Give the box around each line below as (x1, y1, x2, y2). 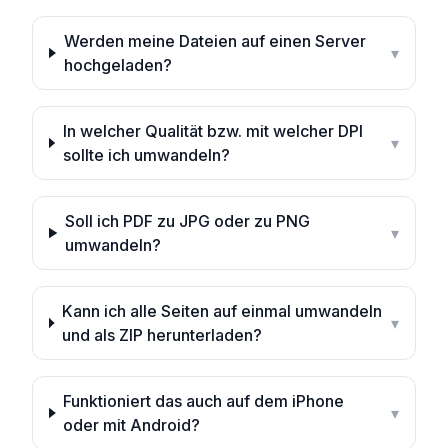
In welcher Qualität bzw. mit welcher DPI (62, 121, 363, 141)
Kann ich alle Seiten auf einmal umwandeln (61, 301, 382, 321)
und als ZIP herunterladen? (61, 325, 262, 345)
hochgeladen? (63, 55, 172, 75)
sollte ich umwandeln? (62, 145, 230, 165)
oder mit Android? (63, 415, 201, 435)
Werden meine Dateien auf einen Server (63, 31, 366, 51)
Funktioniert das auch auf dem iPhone (63, 391, 345, 411)
